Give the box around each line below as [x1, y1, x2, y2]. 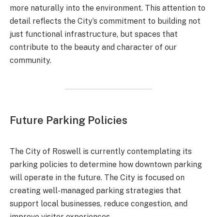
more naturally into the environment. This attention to [10, 3, 205, 13]
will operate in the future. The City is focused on [10, 173, 185, 183]
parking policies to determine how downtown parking [10, 160, 202, 170]
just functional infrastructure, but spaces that [10, 30, 178, 39]
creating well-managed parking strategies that [10, 186, 181, 196]
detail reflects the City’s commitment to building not [10, 16, 201, 26]
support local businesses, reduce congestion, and [10, 199, 187, 209]
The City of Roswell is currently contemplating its [10, 147, 192, 156]
